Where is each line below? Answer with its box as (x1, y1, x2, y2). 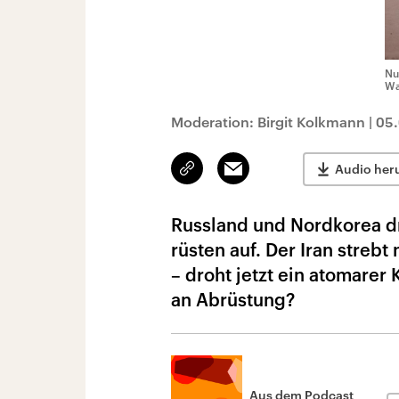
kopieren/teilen (187, 169, 272, 183)
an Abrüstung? (171, 289, 295, 310)
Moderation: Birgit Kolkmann (171, 113, 365, 130)
